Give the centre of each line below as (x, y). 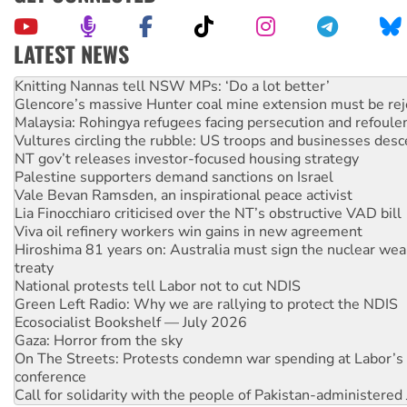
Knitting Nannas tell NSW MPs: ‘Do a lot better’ (172, 87)
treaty (34, 268)
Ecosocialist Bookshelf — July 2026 (131, 323)
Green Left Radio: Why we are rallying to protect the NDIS (206, 305)
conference (50, 377)
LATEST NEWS (71, 54)
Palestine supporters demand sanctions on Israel (174, 178)
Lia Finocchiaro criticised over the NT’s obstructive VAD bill (208, 214)
